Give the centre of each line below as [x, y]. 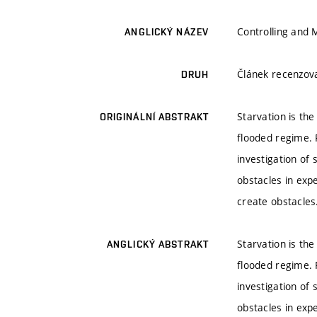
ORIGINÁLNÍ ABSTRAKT [154, 117]
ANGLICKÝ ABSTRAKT [157, 244]
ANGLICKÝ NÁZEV [167, 32]
